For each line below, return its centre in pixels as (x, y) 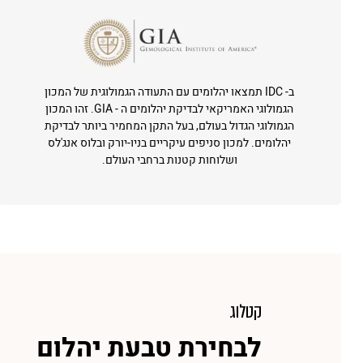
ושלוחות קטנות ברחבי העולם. (169, 160)
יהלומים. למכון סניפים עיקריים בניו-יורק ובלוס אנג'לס (170, 143)
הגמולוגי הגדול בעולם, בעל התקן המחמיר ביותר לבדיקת (170, 126)
